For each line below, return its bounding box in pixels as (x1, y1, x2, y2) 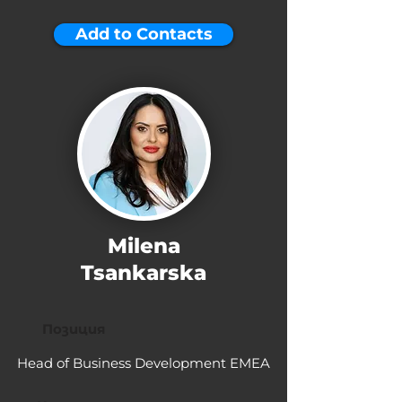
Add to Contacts (74, 24, 213, 44)
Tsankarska (81, 260, 206, 285)
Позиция (41, 320, 105, 337)
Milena (107, 233, 180, 258)
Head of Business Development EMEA (17, 354, 270, 371)
